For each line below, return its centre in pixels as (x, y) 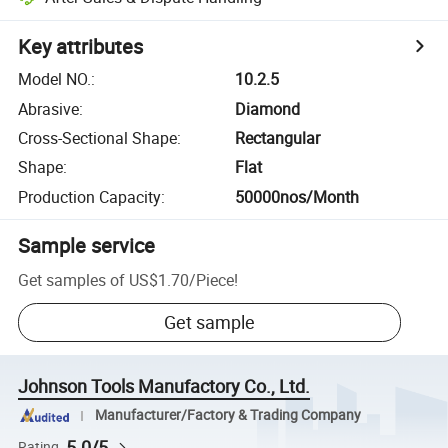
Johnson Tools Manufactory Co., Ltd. (164, 386)
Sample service (87, 245)
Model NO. (55, 79)
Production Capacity (90, 196)
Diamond (268, 108)
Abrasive (49, 108)
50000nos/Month (297, 196)
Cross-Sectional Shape (98, 137)
